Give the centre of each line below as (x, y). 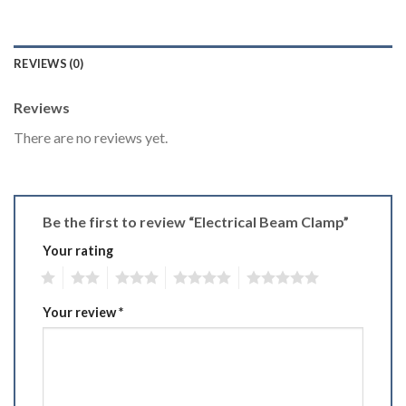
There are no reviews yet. (91, 137)
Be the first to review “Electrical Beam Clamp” (197, 221)
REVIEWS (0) (48, 63)
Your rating (78, 250)
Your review (81, 312)
